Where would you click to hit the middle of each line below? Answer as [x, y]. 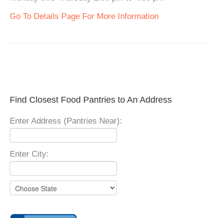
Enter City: [29, 154]
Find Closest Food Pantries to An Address [91, 100]
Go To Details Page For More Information [84, 16]
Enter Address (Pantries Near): [66, 121]
